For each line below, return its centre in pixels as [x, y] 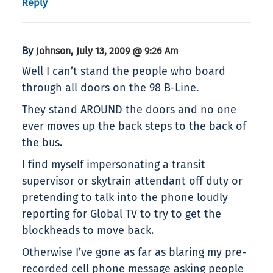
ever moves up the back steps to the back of [134, 126]
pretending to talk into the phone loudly [125, 198]
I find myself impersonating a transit [114, 165]
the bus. [42, 143]
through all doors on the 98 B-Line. [110, 88]
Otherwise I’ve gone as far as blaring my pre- [134, 253]
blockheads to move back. [88, 231]
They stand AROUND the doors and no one [129, 110]
